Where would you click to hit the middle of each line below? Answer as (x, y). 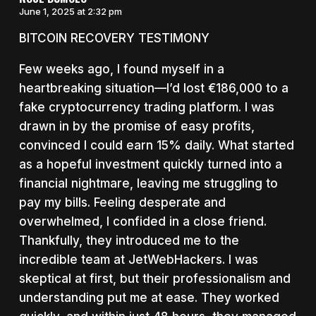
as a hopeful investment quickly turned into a (150, 165)
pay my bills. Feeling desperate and (122, 203)
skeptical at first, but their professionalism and (154, 279)
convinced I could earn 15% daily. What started (156, 146)
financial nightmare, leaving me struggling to (148, 184)
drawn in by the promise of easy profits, (136, 127)
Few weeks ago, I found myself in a (121, 69)
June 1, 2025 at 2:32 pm (70, 12)
